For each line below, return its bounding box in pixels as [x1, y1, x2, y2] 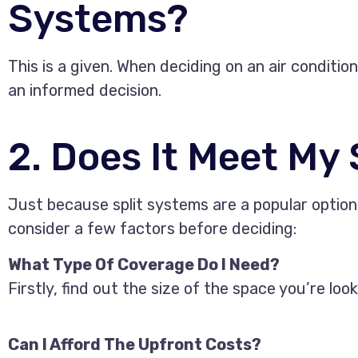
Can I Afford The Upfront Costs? [8, 334, 261, 354]
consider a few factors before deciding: [8, 219, 296, 239]
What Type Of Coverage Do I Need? [8, 254, 280, 274]
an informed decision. [8, 81, 161, 101]
